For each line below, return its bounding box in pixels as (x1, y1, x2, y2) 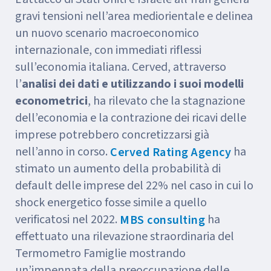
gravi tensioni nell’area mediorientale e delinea (15, 8, 253, 25)
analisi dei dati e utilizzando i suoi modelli (22, 76, 244, 93)
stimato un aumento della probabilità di (15, 160, 221, 177)
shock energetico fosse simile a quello (15, 194, 207, 211)
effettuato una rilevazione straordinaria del (15, 228, 234, 245)
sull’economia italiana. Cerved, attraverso (15, 59, 226, 76)
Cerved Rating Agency (110, 144, 231, 162)
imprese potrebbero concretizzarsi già (15, 126, 209, 143)
